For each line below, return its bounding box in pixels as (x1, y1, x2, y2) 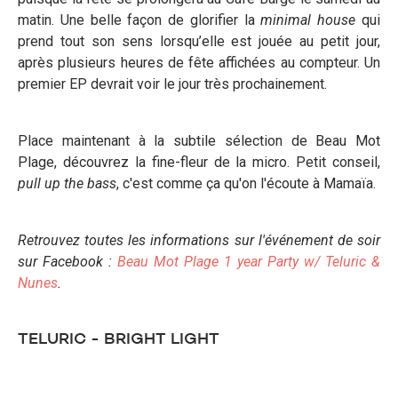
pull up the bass (18, 174, 116, 192)
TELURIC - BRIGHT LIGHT (18, 330, 219, 347)
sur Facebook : (18, 252, 117, 270)
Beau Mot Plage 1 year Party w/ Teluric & (117, 252, 380, 270)
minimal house (260, 11, 356, 28)
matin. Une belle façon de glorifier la (18, 11, 261, 28)
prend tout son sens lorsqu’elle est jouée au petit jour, (18, 32, 380, 50)
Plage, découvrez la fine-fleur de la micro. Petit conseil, (18, 153, 380, 171)
